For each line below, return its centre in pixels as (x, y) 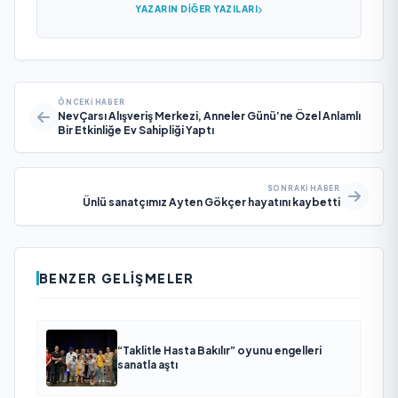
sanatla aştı (147, 365)
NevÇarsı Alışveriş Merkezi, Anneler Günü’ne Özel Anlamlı (209, 116)
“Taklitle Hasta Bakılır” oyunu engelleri (219, 350)
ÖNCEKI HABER (92, 102)
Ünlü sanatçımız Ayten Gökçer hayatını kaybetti (211, 202)
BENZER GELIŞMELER (117, 278)
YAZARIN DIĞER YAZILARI (197, 9)
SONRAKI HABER (303, 188)
